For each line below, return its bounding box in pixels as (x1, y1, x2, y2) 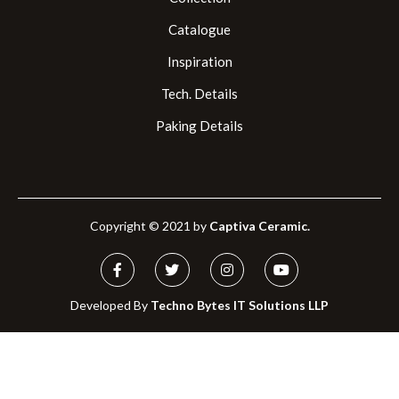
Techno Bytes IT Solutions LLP (151, 297, 329, 313)
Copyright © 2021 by (89, 217, 209, 233)
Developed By (70, 297, 151, 313)
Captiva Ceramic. (208, 217, 310, 233)
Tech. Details (161, 85, 238, 102)
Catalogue (168, 20, 231, 37)
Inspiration (167, 53, 232, 69)
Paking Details (156, 117, 243, 134)
